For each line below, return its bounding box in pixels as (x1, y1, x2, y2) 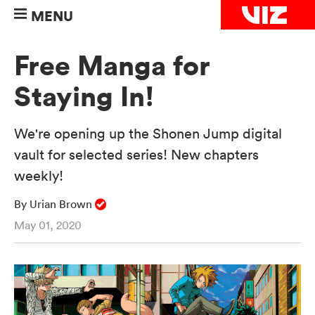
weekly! (14, 167, 63, 185)
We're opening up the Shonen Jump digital (14, 125, 282, 143)
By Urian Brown (14, 197, 95, 212)
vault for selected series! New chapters (14, 146, 259, 164)
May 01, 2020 (14, 218, 82, 233)
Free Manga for (14, 48, 210, 84)
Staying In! (14, 79, 154, 115)
